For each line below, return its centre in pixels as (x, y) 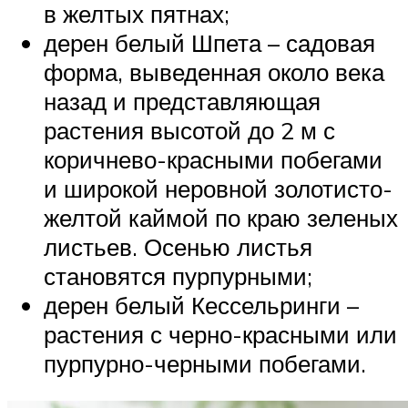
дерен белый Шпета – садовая (209, 42)
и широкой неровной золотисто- (218, 188)
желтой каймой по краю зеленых (221, 217)
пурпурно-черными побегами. (205, 363)
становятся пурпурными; (178, 275)
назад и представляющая (182, 101)
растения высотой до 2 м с (189, 130)
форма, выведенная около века (214, 71)
